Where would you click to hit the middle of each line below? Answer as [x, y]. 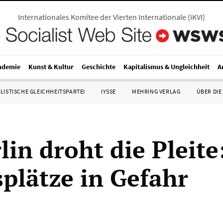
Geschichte [99, 67]
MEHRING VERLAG [156, 91]
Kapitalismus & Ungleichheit [167, 67]
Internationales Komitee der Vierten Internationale [102, 17]
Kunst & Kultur [51, 67]
